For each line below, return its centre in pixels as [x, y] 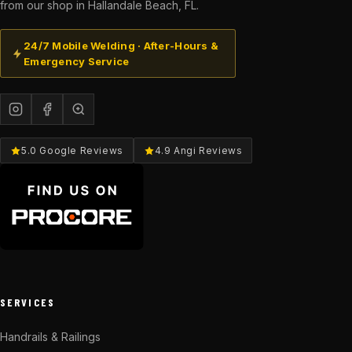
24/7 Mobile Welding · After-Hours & [121, 46]
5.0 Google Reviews [72, 150]
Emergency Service [77, 61]
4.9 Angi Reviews [198, 150]
